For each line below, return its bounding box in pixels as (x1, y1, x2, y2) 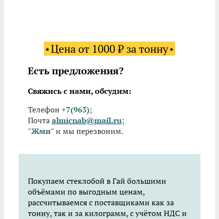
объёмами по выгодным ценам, (27, 186, 145, 197)
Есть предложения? (27, 64, 124, 77)
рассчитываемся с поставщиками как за (27, 197, 174, 208)
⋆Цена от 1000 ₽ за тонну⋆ (44, 42, 175, 56)
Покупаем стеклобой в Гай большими (27, 175, 166, 186)
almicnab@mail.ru (51, 115, 122, 126)
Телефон (27, 104, 62, 115)
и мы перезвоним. (55, 126, 123, 136)
